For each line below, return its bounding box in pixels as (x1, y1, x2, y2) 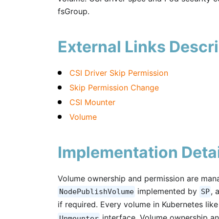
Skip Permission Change (69, 82, 159, 92)
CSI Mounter (69, 97, 115, 107)
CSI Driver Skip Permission (69, 67, 168, 78)
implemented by (135, 186, 200, 196)
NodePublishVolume (59, 187, 134, 196)
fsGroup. (58, 6, 89, 16)
